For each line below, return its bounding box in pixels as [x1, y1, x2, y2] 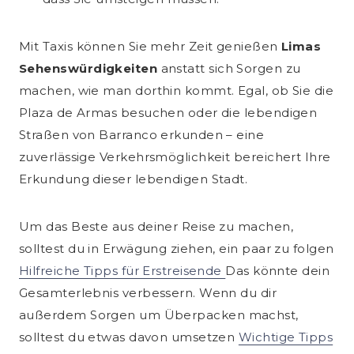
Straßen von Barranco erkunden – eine [19, 127, 265, 143]
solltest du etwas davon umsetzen [19, 330, 239, 345]
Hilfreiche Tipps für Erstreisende [19, 263, 226, 279]
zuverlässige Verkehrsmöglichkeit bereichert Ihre [19, 149, 331, 165]
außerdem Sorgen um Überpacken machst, [19, 307, 299, 323]
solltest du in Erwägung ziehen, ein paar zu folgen [19, 241, 334, 257]
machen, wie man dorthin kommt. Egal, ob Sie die [19, 83, 334, 99]
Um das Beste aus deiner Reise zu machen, [19, 219, 294, 235]
